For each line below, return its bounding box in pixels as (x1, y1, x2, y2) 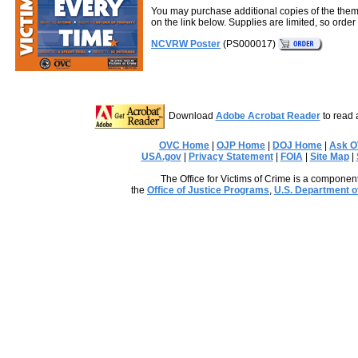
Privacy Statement (188, 151, 273, 162)
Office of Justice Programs (147, 185, 269, 196)
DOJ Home (272, 140, 322, 151)
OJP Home (217, 140, 265, 151)
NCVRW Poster (151, 38, 221, 50)
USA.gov (141, 151, 181, 162)
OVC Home (159, 140, 209, 151)
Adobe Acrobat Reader (215, 109, 320, 121)
